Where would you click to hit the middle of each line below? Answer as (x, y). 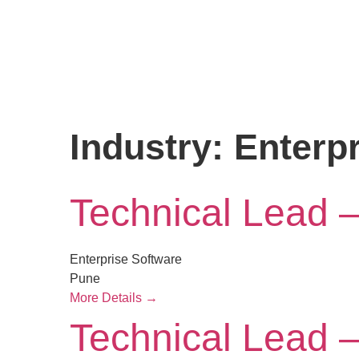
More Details (107, 298)
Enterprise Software (126, 259)
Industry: (152, 147)
